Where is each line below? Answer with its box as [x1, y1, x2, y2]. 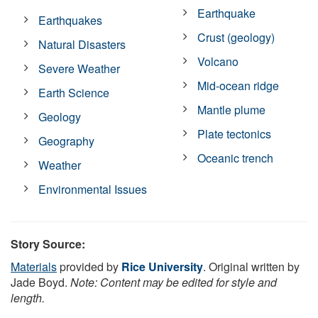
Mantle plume [197, 101, 266, 118]
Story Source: [11, 235, 85, 252]
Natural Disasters [38, 35, 126, 53]
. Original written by [203, 258, 300, 275]
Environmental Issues [38, 180, 148, 197]
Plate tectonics [197, 125, 272, 142]
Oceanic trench [197, 149, 274, 166]
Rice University [121, 258, 203, 275]
